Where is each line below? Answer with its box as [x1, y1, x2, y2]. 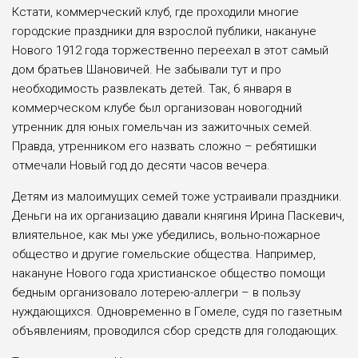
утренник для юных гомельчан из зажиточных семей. [12, 119, 312, 134]
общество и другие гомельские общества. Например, [12, 246, 316, 261]
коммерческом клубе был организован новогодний [12, 100, 302, 115]
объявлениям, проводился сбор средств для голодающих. [12, 323, 339, 338]
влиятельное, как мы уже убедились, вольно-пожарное [12, 227, 320, 242]
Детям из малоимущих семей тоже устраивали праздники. [12, 189, 342, 204]
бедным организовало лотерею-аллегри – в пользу [12, 284, 300, 300]
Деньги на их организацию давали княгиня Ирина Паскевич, [12, 208, 344, 223]
